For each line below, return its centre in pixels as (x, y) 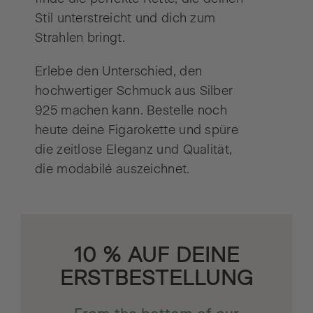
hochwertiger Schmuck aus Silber (134, 90)
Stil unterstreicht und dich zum (125, 18)
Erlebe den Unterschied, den (119, 71)
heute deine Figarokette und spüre (137, 130)
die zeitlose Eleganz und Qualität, (134, 149)
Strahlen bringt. (80, 37)
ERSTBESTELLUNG (157, 277)
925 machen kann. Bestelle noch (131, 110)
